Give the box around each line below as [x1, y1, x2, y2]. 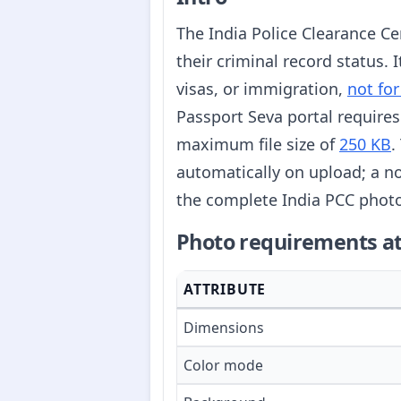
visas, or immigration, [176, 77, 347, 99]
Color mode [183, 355, 263, 376]
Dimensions [183, 318, 264, 338]
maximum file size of [176, 132, 339, 155]
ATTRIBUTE [183, 279, 267, 300]
